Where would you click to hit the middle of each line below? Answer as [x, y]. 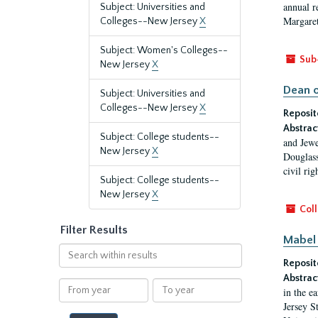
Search [73, 250]
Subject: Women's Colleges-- [164, 50]
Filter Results [94, 230]
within [72, 264]
